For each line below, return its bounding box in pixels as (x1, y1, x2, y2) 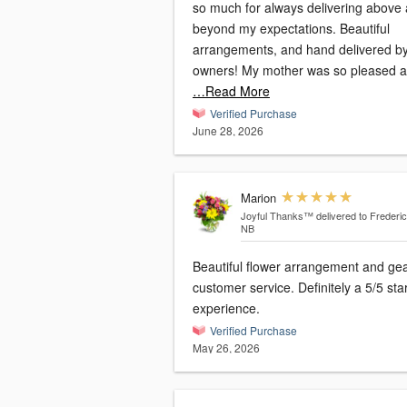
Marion (240, 189, 276, 207)
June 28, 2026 (193, 123, 263, 139)
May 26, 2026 (193, 340, 260, 356)
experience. (193, 299, 260, 318)
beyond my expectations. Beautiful (193, 19, 340, 38)
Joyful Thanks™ (240, 208, 313, 223)
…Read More (193, 82, 270, 101)
